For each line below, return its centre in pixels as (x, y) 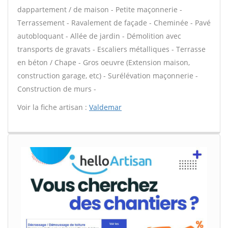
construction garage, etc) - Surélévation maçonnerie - (108, 76)
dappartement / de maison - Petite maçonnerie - (100, 9)
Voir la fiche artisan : (53, 107)
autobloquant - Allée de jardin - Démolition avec (99, 36)
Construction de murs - (57, 89)
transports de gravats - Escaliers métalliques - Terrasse (111, 49)
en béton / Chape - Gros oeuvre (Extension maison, (104, 62)
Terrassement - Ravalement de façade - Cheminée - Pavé (114, 23)
